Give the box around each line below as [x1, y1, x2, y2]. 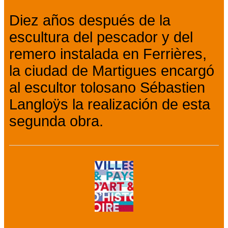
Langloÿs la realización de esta [9, 96, 210, 113]
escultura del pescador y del [9, 29, 193, 46]
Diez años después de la [9, 12, 170, 29]
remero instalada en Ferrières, [9, 46, 207, 63]
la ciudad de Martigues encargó [9, 63, 214, 79]
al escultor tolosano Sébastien [9, 79, 205, 96]
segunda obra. [9, 113, 103, 130]
